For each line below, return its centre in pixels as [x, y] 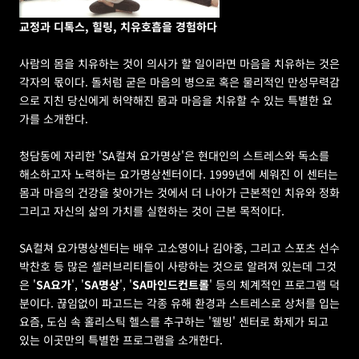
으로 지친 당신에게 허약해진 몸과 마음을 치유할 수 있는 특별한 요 [176, 100]
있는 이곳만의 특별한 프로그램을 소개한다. [121, 339]
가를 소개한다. [54, 118]
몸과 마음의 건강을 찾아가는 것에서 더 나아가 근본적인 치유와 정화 [179, 192]
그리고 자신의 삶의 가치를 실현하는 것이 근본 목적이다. [152, 210]
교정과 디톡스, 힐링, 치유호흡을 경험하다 [118, 26]
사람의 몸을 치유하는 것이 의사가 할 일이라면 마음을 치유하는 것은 [179, 63]
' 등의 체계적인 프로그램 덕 [274, 284]
